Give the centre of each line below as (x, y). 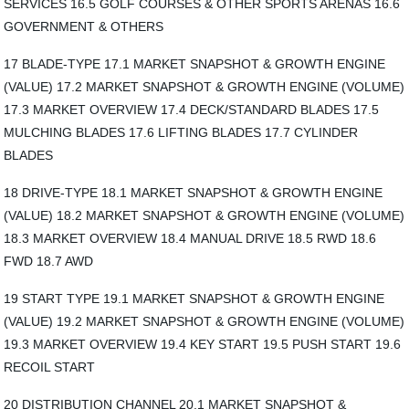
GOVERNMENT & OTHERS (84, 26)
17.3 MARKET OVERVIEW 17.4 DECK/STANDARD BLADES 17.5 (192, 110)
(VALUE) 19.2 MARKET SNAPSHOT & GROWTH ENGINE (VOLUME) (204, 321)
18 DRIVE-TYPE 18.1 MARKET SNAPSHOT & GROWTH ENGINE (194, 193)
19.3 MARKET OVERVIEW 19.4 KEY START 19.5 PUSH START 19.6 (203, 344)
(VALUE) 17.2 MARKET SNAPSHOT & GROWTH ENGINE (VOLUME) (204, 87)
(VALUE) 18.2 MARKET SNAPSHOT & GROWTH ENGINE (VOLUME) (204, 215)
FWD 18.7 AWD (49, 261)
